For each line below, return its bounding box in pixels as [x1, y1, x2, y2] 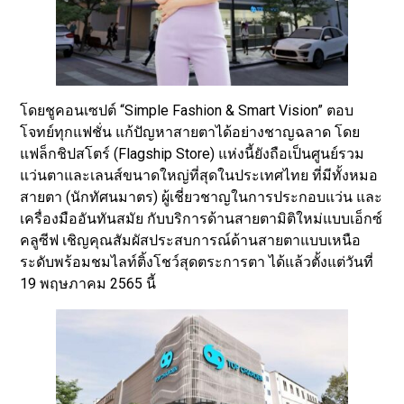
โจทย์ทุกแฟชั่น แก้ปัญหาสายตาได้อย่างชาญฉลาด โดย [20, 124, 361, 142]
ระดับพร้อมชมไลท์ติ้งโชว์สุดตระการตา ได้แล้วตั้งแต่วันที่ [20, 253, 374, 271]
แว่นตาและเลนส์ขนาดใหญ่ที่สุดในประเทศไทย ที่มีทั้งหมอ [20, 167, 379, 185]
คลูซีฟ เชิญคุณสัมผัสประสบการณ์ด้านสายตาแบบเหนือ [20, 232, 362, 250]
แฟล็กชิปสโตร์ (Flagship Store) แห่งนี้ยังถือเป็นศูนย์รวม [20, 145, 365, 163]
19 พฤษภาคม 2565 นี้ [20, 275, 157, 293]
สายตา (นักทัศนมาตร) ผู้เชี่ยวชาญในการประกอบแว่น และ [20, 188, 383, 207]
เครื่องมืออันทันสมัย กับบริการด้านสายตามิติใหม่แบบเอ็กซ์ [20, 210, 383, 228]
